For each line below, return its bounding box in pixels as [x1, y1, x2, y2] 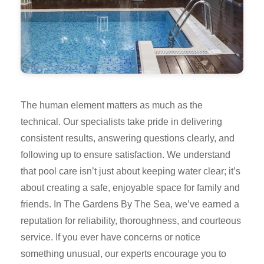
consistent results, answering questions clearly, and [21, 133, 235, 144]
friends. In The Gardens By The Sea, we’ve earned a [21, 199, 239, 210]
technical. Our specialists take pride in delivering [21, 117, 222, 127]
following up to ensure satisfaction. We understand [21, 150, 230, 160]
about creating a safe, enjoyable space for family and [21, 183, 240, 193]
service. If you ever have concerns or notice [21, 232, 200, 243]
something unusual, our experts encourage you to [21, 249, 226, 259]
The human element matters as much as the [21, 100, 203, 111]
